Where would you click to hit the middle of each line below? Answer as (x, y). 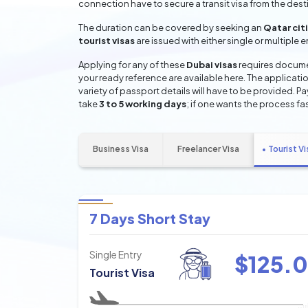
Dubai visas (212, 65)
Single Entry (116, 254)
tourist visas (107, 41)
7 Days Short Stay (150, 218)
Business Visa (121, 149)
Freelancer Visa (208, 149)
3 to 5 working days (143, 104)
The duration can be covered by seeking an (171, 27)
